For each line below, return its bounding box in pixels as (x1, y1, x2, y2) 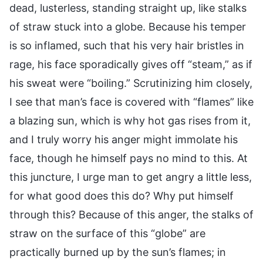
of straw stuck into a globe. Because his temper (9, 20, 246, 33)
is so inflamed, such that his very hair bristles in (9, 39, 244, 52)
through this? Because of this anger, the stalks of (9, 208, 254, 221)
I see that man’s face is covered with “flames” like (9, 95, 254, 108)
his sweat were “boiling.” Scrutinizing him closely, (9, 76, 252, 89)
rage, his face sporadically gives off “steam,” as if (9, 58, 252, 70)
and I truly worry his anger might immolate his (9, 133, 238, 146)
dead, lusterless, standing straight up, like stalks (9, 1, 247, 14)
